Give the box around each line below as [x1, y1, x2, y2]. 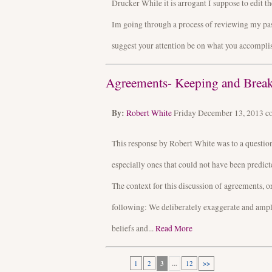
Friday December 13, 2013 [174, 107, 265, 119]
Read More [155, 223, 192, 234]
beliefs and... [112, 223, 155, 234]
